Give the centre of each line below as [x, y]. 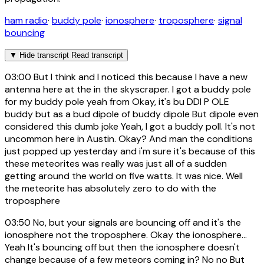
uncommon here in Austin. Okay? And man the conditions [129, 139]
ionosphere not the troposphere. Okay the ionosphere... [126, 235]
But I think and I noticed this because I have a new [139, 77]
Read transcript [97, 55]
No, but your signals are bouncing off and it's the [136, 223]
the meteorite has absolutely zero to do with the [110, 189]
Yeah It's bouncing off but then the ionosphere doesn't [122, 247]
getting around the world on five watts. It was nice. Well [124, 176]
